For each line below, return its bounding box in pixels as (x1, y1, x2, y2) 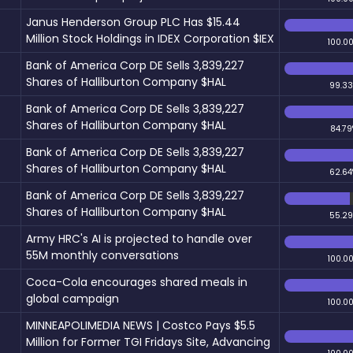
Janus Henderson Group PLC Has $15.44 (26, 13, 240, 30)
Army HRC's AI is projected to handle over (26, 230, 252, 247)
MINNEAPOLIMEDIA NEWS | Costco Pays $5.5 (26, 317, 255, 333)
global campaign (26, 290, 119, 307)
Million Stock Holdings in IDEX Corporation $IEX (26, 30, 274, 46)
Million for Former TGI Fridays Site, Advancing (26, 333, 270, 350)
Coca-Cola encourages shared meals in (26, 273, 247, 290)
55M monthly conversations (26, 247, 179, 263)
